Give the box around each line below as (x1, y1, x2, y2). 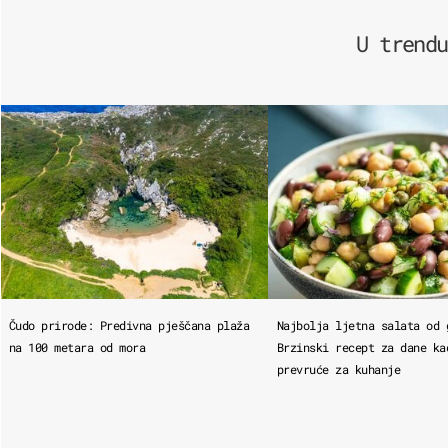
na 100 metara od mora (8, 338, 146, 355)
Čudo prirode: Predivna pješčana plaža (8, 316, 250, 333)
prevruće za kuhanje (276, 360, 401, 377)
